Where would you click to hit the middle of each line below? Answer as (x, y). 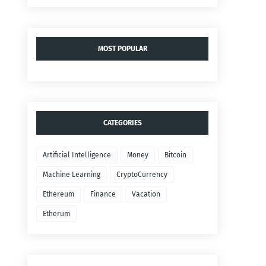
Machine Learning (72, 175)
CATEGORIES (122, 123)
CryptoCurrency (142, 175)
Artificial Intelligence (77, 155)
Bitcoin (175, 155)
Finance (103, 194)
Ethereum (58, 194)
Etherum (56, 214)
